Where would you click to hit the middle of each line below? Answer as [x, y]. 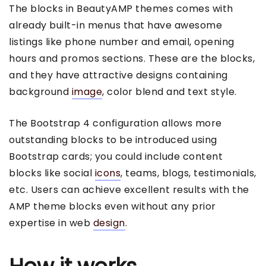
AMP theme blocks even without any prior [113, 206]
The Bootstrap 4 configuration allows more [115, 123]
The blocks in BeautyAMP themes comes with [121, 8]
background [40, 91]
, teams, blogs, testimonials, [189, 173]
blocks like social [52, 173]
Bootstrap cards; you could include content [116, 156]
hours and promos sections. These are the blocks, [132, 58]
